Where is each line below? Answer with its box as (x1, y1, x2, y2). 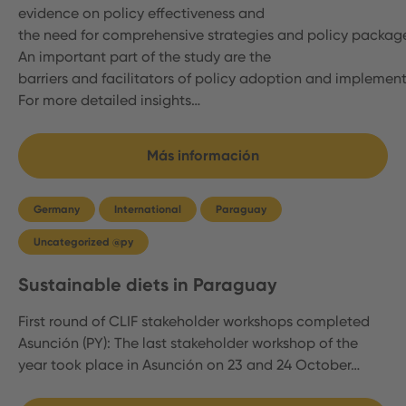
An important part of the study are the (18, 48, 271, 65)
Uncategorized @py (34, 236, 133, 248)
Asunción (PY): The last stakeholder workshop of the (18, 334, 358, 352)
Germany (34, 203, 80, 216)
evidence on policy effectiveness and (18, 5, 265, 22)
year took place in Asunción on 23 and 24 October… (18, 356, 360, 373)
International (114, 203, 181, 216)
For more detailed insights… (18, 92, 200, 109)
